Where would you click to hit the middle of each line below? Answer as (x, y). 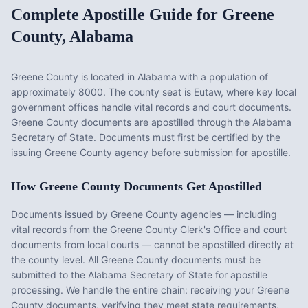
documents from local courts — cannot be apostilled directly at (152, 244)
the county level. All (56, 260)
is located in (108, 77)
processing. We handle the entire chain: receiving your (134, 290)
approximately (45, 92)
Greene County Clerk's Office (175, 229)
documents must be (214, 260)
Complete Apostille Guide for (117, 14)
